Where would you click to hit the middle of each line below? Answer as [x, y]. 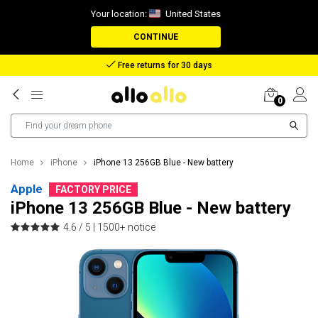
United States [192, 14]
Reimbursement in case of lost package [164, 65]
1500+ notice [126, 227]
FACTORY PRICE [93, 190]
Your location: [120, 14]
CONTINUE [155, 37]
